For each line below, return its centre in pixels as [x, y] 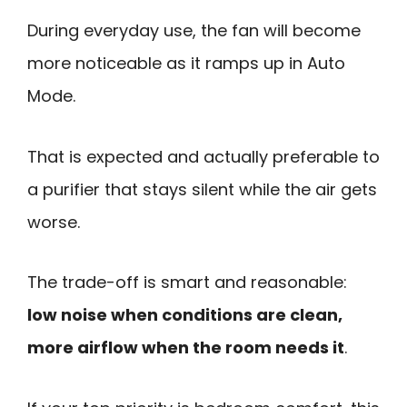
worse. [54, 222]
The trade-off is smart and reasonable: [187, 283]
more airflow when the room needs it [186, 348]
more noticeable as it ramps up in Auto [186, 63]
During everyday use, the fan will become [194, 30]
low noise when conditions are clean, [185, 315]
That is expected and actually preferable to [203, 156]
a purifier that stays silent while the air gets [202, 189]
